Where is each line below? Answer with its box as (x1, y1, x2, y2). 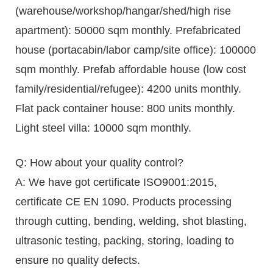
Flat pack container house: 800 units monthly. (15, 102, 235, 115)
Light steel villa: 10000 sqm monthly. (15, 122, 191, 135)
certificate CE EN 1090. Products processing (15, 196, 232, 208)
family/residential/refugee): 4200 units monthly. (15, 83, 241, 96)
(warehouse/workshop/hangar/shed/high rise (15, 5, 231, 18)
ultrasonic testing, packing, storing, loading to (15, 235, 234, 247)
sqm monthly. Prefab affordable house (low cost (15, 63, 246, 76)
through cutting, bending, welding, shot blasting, (15, 215, 247, 228)
